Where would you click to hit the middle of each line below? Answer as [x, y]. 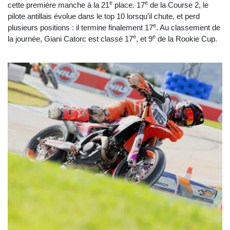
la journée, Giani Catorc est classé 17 [70, 39]
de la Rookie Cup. [186, 39]
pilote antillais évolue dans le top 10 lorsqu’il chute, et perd [104, 16]
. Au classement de [188, 27]
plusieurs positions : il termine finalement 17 [80, 27]
